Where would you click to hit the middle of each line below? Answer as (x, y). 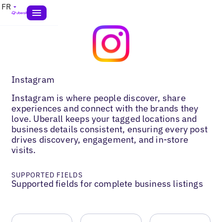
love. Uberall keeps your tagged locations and (104, 118)
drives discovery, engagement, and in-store (100, 139)
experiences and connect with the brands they (105, 108)
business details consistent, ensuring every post (110, 129)
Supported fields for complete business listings (107, 183)
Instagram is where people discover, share (99, 98)
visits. (24, 150)
